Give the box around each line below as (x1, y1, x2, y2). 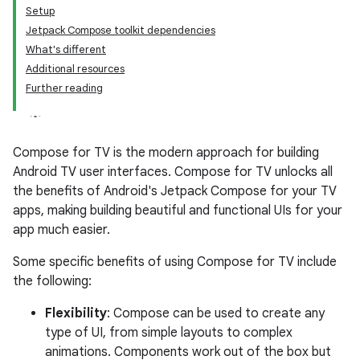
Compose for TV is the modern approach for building (13, 145, 319, 161)
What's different (26, 43, 106, 56)
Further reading (26, 81, 103, 95)
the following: (13, 273, 92, 289)
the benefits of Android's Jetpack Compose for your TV (13, 183, 337, 199)
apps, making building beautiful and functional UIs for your (13, 202, 342, 219)
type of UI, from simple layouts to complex (45, 325, 292, 341)
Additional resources (26, 62, 125, 76)
